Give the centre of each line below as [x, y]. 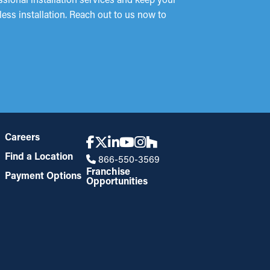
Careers [22, 137]
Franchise [108, 171]
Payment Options [43, 175]
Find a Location [39, 156]
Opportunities [117, 181]
